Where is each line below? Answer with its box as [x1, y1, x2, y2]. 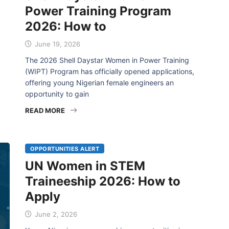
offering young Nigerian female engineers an [25, 78, 174, 87]
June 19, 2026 [33, 40, 80, 48]
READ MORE [25, 106, 65, 114]
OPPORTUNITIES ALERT [30, 145, 100, 152]
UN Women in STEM [25, 158, 145, 173]
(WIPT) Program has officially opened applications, [25, 67, 194, 76]
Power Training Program [25, 4, 171, 18]
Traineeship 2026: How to [25, 174, 180, 189]
